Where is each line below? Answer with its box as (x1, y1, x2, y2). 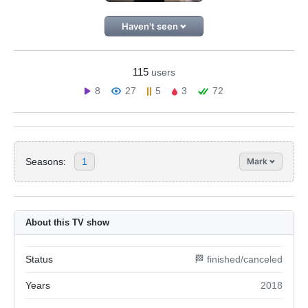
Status (25, 254, 53, 265)
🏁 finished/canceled (195, 254, 283, 265)
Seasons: (25, 155, 66, 167)
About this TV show (25, 217, 109, 228)
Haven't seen (121, 21, 180, 32)
